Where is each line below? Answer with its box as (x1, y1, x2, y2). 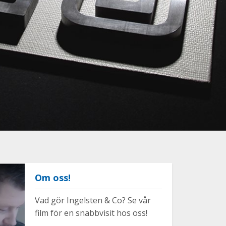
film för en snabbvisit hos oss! (34, 207, 147, 218)
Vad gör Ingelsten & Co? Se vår (34, 195, 151, 206)
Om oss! (34, 172, 71, 184)
